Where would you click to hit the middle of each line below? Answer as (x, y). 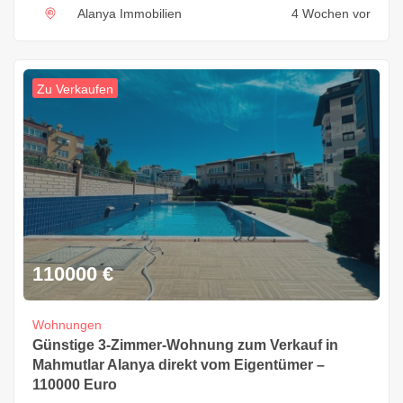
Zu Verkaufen (75, 90)
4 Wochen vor (331, 14)
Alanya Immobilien (130, 14)
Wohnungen (67, 324)
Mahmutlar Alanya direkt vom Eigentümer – (179, 364)
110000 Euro (75, 384)
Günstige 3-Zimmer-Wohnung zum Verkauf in (185, 345)
